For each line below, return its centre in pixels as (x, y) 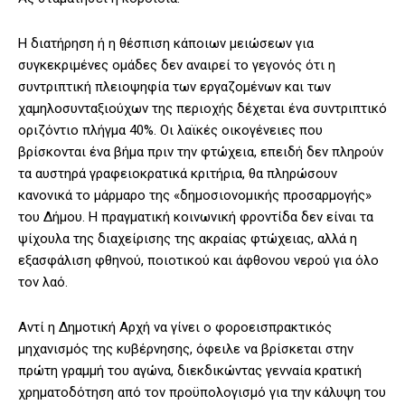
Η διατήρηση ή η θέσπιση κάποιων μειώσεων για (166, 44)
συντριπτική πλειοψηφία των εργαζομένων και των (174, 87)
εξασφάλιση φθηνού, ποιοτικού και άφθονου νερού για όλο (198, 261)
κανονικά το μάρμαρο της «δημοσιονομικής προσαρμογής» (195, 196)
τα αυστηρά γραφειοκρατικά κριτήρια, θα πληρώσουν (178, 174)
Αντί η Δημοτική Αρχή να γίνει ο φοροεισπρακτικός (175, 328)
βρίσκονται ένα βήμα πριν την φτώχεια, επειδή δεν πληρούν (201, 152)
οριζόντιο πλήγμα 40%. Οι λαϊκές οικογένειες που (170, 131)
